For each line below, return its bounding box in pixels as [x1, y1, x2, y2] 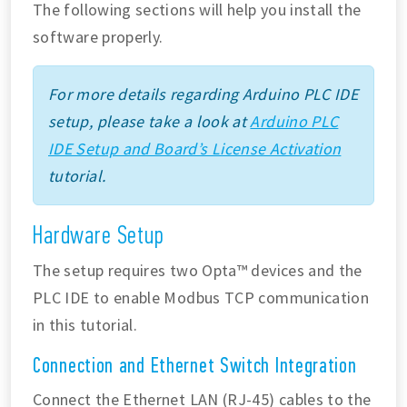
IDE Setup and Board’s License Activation [48, 137, 342, 159]
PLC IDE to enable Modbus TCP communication [33, 286, 370, 308]
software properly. [33, 25, 164, 47]
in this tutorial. [33, 313, 138, 335]
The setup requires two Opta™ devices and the [33, 259, 362, 281]
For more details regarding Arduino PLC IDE [48, 83, 359, 104]
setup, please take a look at [48, 110, 251, 132]
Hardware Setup [33, 219, 164, 249]
